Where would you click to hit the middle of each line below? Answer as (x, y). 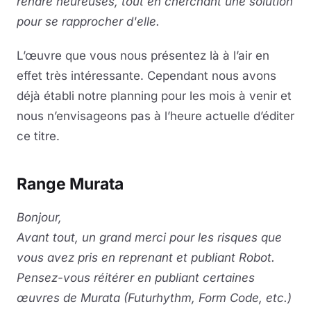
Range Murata (70, 184)
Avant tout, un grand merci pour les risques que (149, 237)
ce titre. (38, 136)
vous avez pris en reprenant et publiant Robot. (146, 258)
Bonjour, (39, 217)
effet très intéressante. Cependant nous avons (146, 76)
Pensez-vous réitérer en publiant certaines (136, 278)
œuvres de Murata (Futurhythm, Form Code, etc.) (154, 298)
